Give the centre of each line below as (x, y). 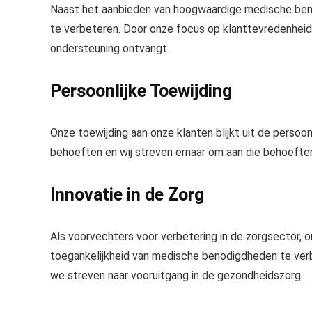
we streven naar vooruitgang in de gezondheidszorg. (177, 275)
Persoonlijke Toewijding (141, 91)
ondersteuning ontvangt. (110, 48)
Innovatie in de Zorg (127, 195)
